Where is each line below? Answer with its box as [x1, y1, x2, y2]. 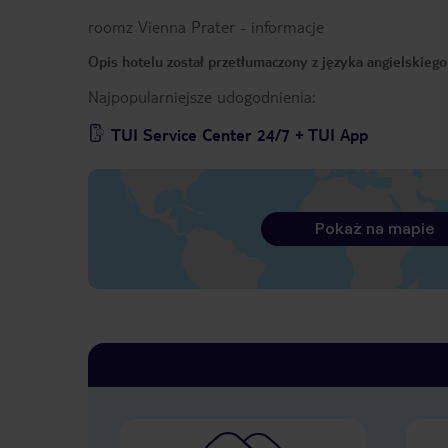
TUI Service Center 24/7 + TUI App [111, 124, 368, 146]
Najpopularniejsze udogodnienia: [88, 86, 315, 108]
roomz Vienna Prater [88, 16, 235, 38]
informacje [251, 16, 324, 38]
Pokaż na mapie [314, 219, 435, 239]
